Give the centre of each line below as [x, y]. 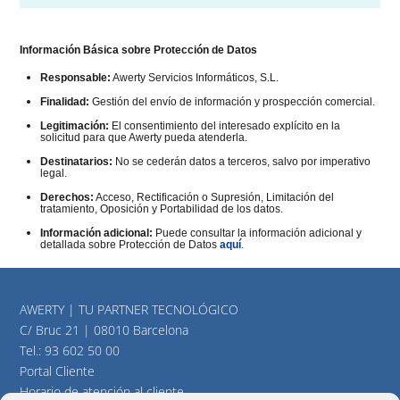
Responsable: [75, 78]
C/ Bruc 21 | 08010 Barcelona [104, 329]
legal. [53, 174]
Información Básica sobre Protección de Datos [139, 50]
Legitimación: [74, 126]
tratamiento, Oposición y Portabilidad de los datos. [161, 209]
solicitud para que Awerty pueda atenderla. [143, 138]
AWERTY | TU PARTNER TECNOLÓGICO [129, 309]
